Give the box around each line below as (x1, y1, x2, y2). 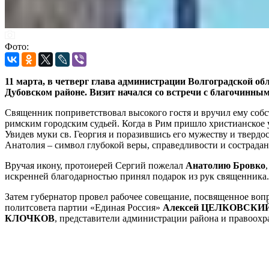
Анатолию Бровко (186, 160, 265, 171)
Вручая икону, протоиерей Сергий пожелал (5, 160, 186, 171)
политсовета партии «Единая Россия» (5, 202, 160, 213)
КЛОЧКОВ (5, 213, 55, 223)
